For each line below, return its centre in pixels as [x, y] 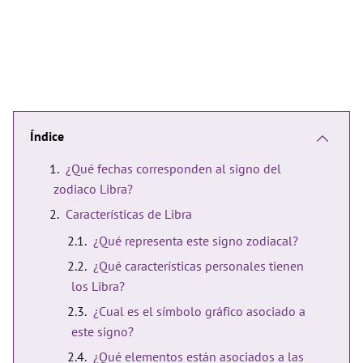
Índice [47, 136]
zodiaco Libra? [93, 189]
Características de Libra [129, 214]
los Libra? [98, 286]
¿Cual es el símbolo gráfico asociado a [199, 311]
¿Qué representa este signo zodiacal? [196, 241]
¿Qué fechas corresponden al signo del [173, 169]
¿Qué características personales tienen [199, 266]
